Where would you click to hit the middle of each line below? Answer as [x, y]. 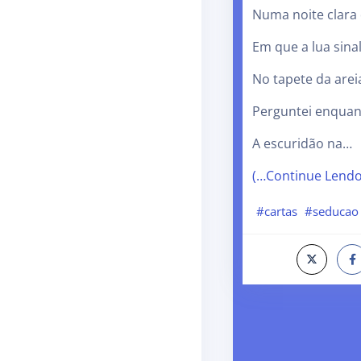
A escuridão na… [302, 144]
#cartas [276, 212]
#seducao [332, 212]
